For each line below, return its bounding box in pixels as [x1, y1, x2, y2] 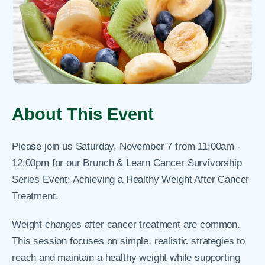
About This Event [12, 105, 154, 124]
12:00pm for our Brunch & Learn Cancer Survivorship [12, 157, 242, 169]
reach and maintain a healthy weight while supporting [12, 251, 240, 263]
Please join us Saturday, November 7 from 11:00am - [12, 141, 241, 153]
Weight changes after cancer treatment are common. [12, 218, 240, 230]
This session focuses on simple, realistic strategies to [12, 235, 245, 247]
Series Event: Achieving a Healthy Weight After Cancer [12, 174, 250, 186]
